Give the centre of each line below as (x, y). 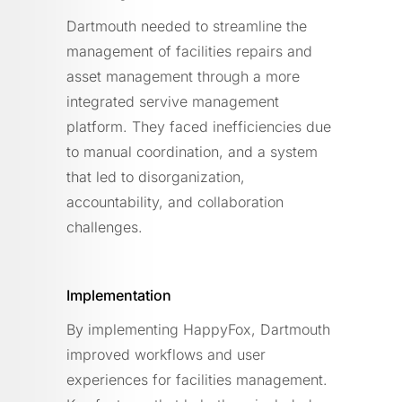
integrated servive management (173, 101)
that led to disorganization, (156, 176)
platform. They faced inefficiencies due (199, 126)
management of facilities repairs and (189, 51)
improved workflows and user (166, 354)
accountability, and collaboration (175, 201)
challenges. (105, 227)
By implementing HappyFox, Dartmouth (198, 329)
